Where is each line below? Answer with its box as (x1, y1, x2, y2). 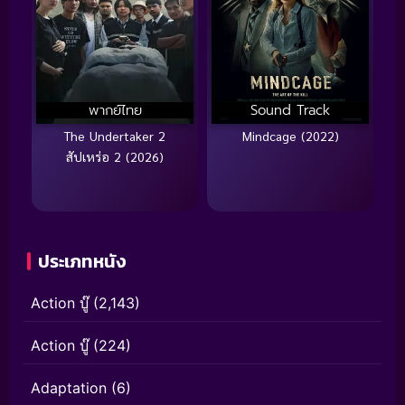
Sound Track (250, 100, 330, 121)
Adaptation (31, 379, 107, 398)
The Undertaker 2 (64, 127, 165, 145)
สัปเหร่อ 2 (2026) (66, 148, 164, 165)
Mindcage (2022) (241, 127, 339, 145)
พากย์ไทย (88, 100, 142, 121)
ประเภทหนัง (38, 248, 126, 276)
